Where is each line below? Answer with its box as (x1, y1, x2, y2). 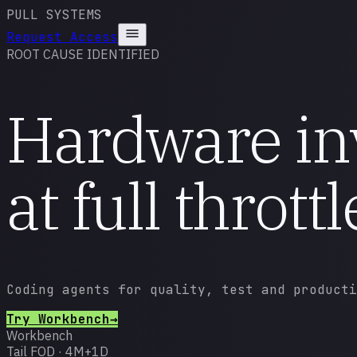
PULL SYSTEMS (6, 6, 102, 23)
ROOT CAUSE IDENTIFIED (6, 46, 159, 62)
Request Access (6, 29, 118, 45)
